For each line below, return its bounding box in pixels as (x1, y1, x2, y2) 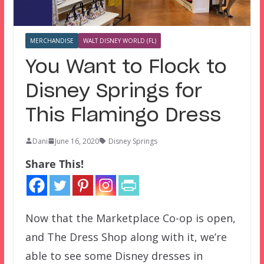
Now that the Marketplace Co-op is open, (25, 210, 236, 225)
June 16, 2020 (54, 136, 99, 146)
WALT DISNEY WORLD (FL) (82, 36, 156, 45)
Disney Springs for (25, 81, 202, 101)
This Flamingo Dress (25, 105, 221, 125)
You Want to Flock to (25, 57, 227, 77)
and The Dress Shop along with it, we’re (25, 229, 227, 244)
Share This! (25, 156, 84, 171)
